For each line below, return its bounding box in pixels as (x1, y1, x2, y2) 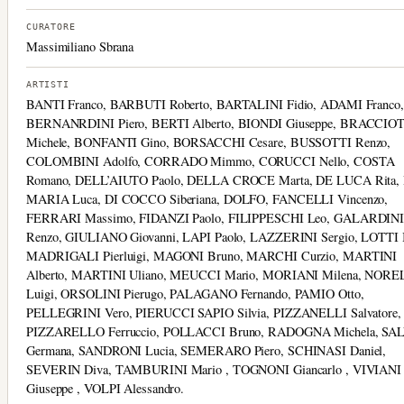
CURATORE (26, 21, 76, 32)
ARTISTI (26, 78, 69, 89)
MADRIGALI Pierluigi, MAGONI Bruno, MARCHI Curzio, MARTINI (26, 246, 398, 264)
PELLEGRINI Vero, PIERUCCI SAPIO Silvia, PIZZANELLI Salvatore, (26, 303, 401, 321)
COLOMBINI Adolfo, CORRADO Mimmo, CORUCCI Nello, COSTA (26, 151, 395, 170)
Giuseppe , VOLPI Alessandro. (26, 379, 185, 397)
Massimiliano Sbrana (26, 37, 134, 55)
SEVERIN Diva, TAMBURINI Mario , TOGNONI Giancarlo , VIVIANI (26, 360, 402, 378)
